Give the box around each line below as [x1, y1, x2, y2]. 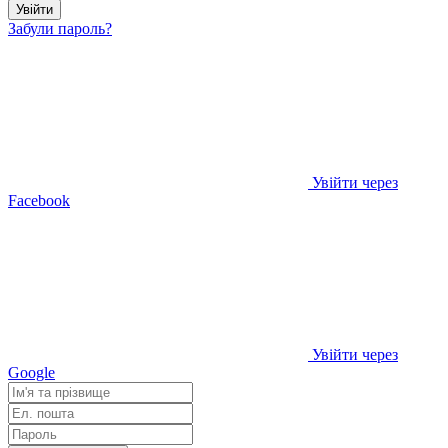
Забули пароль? [8, 19, 112, 37]
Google [8, 363, 55, 381]
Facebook [8, 191, 70, 209]
